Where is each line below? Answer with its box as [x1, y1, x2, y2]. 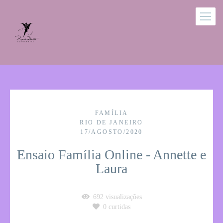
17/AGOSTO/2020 [80, 128, 143, 135]
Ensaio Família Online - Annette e [17, 147, 206, 162]
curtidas [107, 203, 130, 211]
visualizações [103, 193, 142, 201]
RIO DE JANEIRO [80, 119, 143, 126]
